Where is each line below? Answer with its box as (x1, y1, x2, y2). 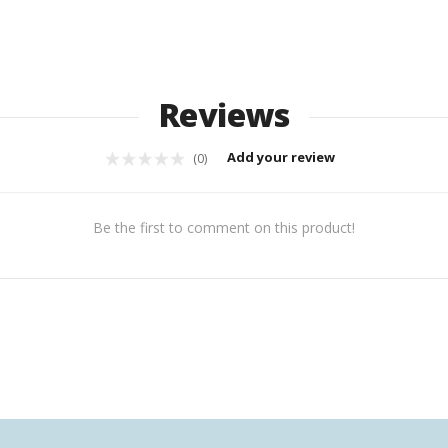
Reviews (158, 92, 290, 136)
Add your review (227, 147, 338, 166)
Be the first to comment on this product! (93, 217, 355, 237)
